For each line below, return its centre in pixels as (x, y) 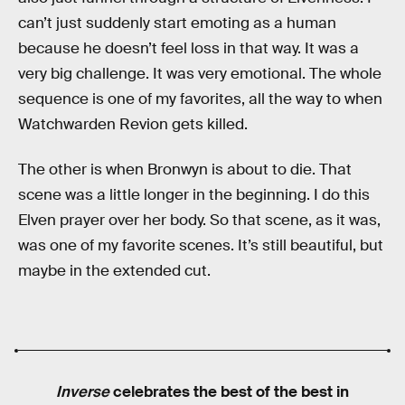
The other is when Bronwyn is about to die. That (185, 169)
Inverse (83, 392)
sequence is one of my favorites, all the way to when (200, 99)
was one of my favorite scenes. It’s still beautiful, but (201, 245)
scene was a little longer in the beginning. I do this (194, 194)
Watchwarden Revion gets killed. (133, 125)
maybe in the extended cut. (114, 270)
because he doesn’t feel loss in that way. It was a (188, 49)
